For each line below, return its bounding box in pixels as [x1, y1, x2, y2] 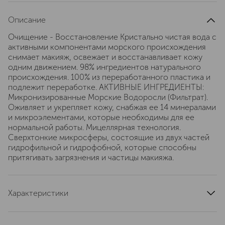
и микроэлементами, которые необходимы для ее [8, 113, 194, 122]
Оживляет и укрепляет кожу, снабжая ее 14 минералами [8, 102, 216, 112]
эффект [8, 205, 36, 215]
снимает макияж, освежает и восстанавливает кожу [8, 52, 202, 62]
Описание [8, 15, 46, 25]
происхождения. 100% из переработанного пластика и [8, 72, 210, 82]
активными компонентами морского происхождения [8, 42, 206, 52]
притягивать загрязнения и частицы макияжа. [8, 153, 174, 162]
